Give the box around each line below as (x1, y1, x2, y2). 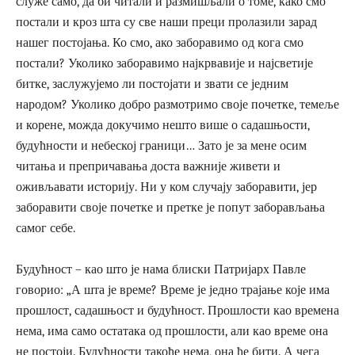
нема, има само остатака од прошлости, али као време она (16, 323, 328, 338)
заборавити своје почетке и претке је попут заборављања (16, 200, 325, 215)
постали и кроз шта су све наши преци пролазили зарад (16, 14, 317, 29)
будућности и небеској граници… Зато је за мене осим (16, 138, 307, 153)
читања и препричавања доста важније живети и (16, 158, 281, 174)
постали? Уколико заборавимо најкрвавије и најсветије (16, 55, 313, 71)
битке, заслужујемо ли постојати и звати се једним (16, 76, 288, 91)
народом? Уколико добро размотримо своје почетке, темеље (16, 97, 339, 112)
